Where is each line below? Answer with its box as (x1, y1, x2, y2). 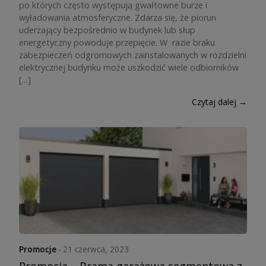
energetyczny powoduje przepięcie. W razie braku (19, 37, 215, 48)
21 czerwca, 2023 (63, 243, 129, 255)
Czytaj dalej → (192, 96, 247, 107)
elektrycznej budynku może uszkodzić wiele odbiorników (19, 62, 239, 73)
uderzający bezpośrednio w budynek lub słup (19, 24, 195, 36)
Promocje (19, 243, 56, 255)
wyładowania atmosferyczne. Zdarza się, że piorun (19, 12, 216, 23)
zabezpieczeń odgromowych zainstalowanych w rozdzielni (19, 49, 246, 61)
